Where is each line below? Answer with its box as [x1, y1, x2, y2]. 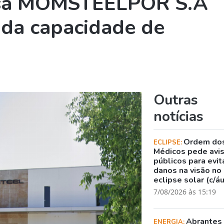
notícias [153, 106, 204, 126]
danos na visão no [153, 164, 222, 176]
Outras [153, 90, 198, 109]
